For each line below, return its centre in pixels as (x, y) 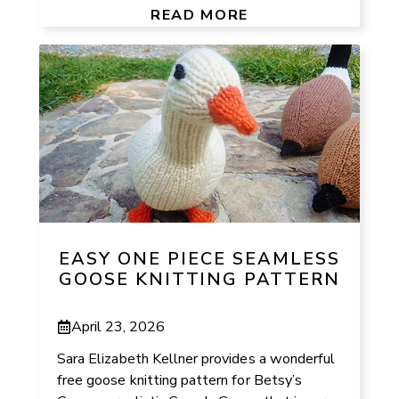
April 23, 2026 (118, 326)
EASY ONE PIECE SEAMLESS (199, 259)
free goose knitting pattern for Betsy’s (179, 380)
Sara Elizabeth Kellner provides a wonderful (196, 358)
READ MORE (199, 15)
